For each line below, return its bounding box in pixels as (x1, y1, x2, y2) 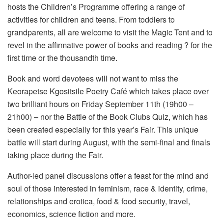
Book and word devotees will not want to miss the (7, 72, 178, 84)
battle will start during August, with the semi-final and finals (7, 136, 210, 148)
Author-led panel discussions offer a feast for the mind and (7, 169, 209, 181)
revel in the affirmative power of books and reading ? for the (7, 39, 212, 51)
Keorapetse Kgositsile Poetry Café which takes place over (7, 85, 209, 97)
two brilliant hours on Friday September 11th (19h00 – (7, 98, 193, 110)
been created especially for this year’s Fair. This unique (7, 123, 198, 135)
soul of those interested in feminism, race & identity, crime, (7, 182, 208, 194)
